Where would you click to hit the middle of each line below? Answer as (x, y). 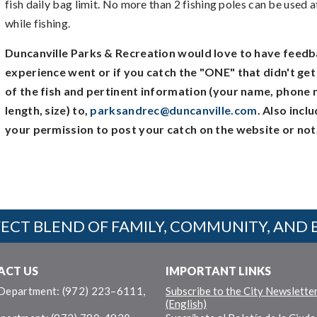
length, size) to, (48, 110)
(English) (186, 304)
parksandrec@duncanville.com (174, 110)
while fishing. (38, 23)
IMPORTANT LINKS (218, 271)
